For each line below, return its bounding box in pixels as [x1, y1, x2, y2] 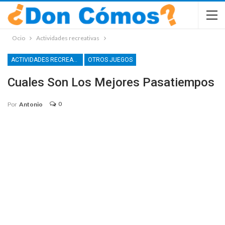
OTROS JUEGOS [88, 56, 133, 63]
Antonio [19, 100, 43, 108]
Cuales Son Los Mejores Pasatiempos [8, 75, 214, 89]
